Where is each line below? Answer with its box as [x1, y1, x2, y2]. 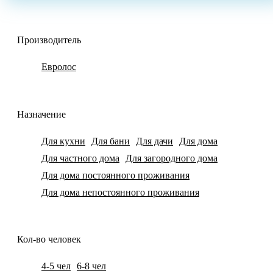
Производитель [17, 35, 81, 46]
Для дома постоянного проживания [41, 169, 190, 180]
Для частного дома [41, 152, 119, 163]
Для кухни [41, 135, 85, 146]
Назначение [17, 108, 66, 119]
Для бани [91, 135, 130, 146]
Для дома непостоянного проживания [41, 186, 199, 197]
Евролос [41, 62, 76, 73]
